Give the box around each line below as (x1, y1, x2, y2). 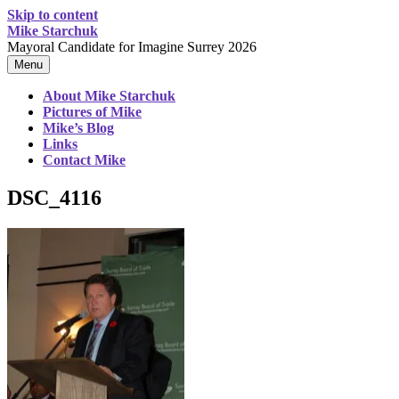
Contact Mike (43, 152, 126, 167)
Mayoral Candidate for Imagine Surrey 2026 (7, 39, 256, 54)
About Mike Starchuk (43, 88, 175, 103)
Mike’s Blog (43, 120, 114, 135)
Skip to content (7, 7, 98, 22)
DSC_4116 (7, 185, 102, 209)
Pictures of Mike (43, 104, 142, 119)
